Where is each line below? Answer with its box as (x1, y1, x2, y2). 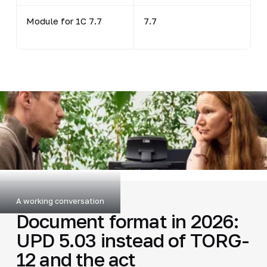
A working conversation (15, 195, 104, 206)
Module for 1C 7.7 (26, 15, 102, 26)
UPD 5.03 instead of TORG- (15, 228, 249, 252)
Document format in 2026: (15, 209, 239, 232)
